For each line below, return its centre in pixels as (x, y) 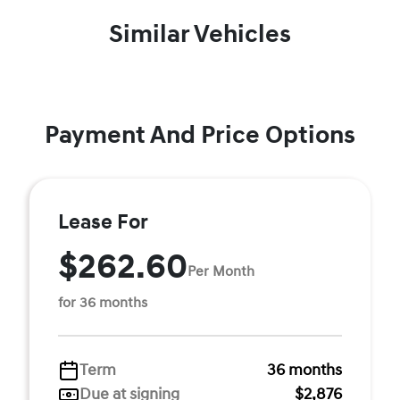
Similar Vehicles (200, 34)
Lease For (103, 222)
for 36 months (103, 303)
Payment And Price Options (200, 135)
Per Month (221, 271)
